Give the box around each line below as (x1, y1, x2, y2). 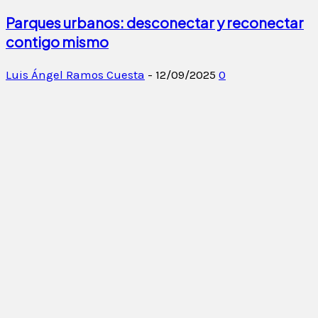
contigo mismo (6, 33, 109, 51)
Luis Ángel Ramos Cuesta (6, 67, 145, 82)
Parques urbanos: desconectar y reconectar (6, 13, 304, 32)
